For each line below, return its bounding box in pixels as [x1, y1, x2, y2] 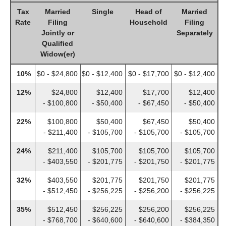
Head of [135, 7, 162, 16]
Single [92, 7, 114, 16]
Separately [176, 28, 213, 37]
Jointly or [41, 28, 74, 37]
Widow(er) [40, 49, 75, 58]
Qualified [42, 39, 73, 47]
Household [129, 18, 167, 26]
